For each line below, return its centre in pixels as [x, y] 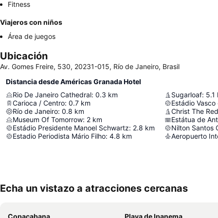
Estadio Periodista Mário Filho [59, 136]
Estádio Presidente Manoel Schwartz [71, 128]
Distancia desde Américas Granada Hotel [73, 82]
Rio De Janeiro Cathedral [52, 95]
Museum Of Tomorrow [48, 120]
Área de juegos [32, 36]
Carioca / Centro [39, 103]
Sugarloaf [187, 95]
